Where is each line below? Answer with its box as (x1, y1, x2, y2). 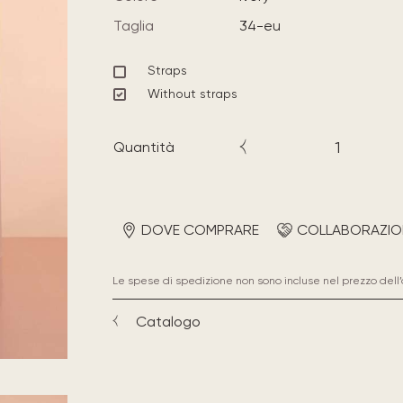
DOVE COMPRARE (140, 220, 259, 238)
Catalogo (135, 312, 201, 330)
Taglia (112, 17, 154, 34)
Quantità (112, 139, 175, 156)
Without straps (147, 85, 237, 101)
